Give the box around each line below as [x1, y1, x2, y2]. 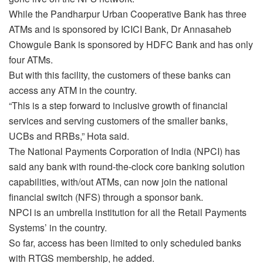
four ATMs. [9, 52, 53, 66]
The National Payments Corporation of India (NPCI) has [9, 144, 240, 158]
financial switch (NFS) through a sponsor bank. [9, 190, 203, 204]
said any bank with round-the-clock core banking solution [9, 159, 245, 173]
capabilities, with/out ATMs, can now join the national [9, 174, 228, 188]
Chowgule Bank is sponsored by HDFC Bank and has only [9, 37, 253, 51]
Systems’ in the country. [9, 220, 107, 234]
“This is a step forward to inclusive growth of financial [9, 98, 228, 112]
